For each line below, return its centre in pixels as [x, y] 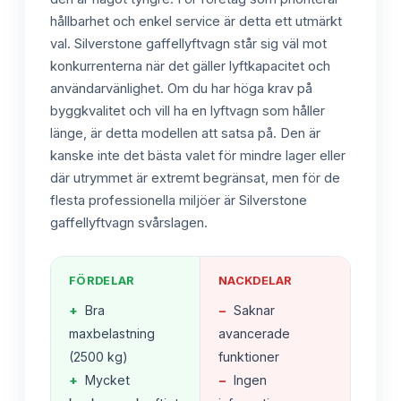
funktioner [249, 357]
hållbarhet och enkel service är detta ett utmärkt [196, 22]
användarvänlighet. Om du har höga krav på [181, 89]
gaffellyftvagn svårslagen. [129, 223]
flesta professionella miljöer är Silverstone [179, 201]
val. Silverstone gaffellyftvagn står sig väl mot [188, 44]
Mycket [107, 380]
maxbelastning [112, 334]
